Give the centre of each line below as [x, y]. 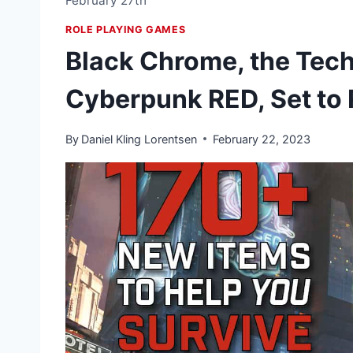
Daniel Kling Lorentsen [139, 139]
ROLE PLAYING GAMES [126, 29]
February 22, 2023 [262, 139]
